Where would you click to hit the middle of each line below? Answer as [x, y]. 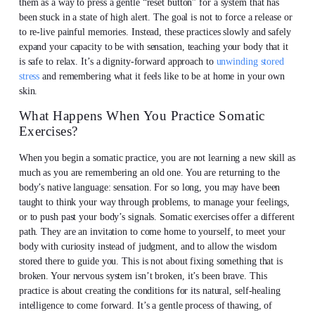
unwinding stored [250, 62]
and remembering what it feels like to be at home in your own [162, 77]
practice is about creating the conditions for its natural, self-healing [149, 291]
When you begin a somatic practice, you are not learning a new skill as [157, 158]
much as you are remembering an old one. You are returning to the [149, 173]
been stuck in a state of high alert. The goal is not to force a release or [155, 18]
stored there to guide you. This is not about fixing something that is [150, 262]
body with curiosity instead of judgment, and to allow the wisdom [148, 247]
